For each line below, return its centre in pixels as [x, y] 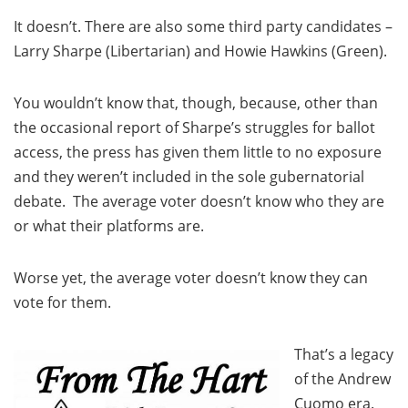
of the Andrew [342, 379]
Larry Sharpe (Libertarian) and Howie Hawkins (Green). [200, 51]
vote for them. [62, 302]
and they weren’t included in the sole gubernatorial [189, 177]
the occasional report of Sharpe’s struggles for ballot [194, 127]
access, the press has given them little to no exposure [198, 152]
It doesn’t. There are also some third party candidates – [203, 26]
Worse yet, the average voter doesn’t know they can [191, 278]
